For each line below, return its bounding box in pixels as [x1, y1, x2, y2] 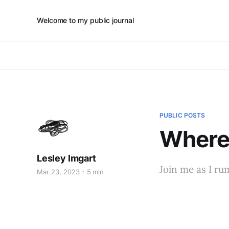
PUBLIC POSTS [159, 111, 205, 119]
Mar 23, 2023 [37, 168, 80, 176]
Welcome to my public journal [37, 16, 134, 25]
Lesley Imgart [37, 153, 96, 164]
